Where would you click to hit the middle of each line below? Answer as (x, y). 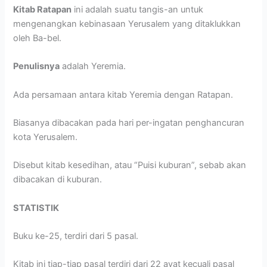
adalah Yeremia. (93, 66)
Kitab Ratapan (43, 9)
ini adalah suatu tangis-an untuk (138, 9)
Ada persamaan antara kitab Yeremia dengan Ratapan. (123, 94)
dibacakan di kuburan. (58, 180)
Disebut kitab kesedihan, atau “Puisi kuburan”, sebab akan (130, 165)
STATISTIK (36, 208)
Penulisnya (37, 66)
